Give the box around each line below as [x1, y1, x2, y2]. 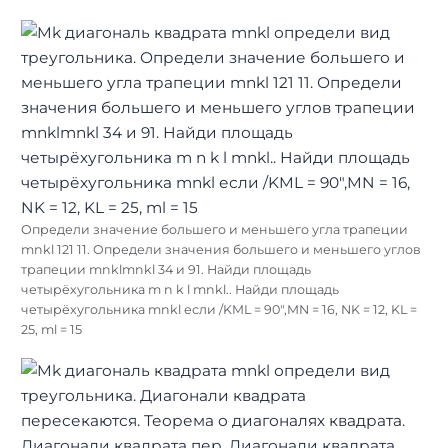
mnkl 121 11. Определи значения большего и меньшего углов [21, 242, 421, 258]
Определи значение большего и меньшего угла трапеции [21, 222, 408, 238]
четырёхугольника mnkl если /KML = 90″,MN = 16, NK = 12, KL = [21, 302, 417, 318]
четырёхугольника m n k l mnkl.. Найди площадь [21, 282, 339, 298]
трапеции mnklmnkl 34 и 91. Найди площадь [21, 262, 311, 278]
